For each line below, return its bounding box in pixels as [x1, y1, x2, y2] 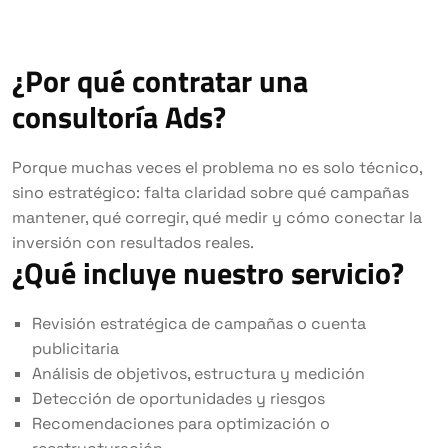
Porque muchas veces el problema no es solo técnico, [12, 156, 422, 178]
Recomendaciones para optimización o [32, 412, 330, 434]
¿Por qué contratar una [12, 57, 308, 104]
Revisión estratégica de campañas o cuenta [32, 312, 366, 334]
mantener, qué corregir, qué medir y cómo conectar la [12, 206, 422, 228]
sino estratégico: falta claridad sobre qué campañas [12, 181, 409, 203]
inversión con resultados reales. [12, 231, 254, 253]
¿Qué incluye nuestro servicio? [12, 249, 404, 296]
